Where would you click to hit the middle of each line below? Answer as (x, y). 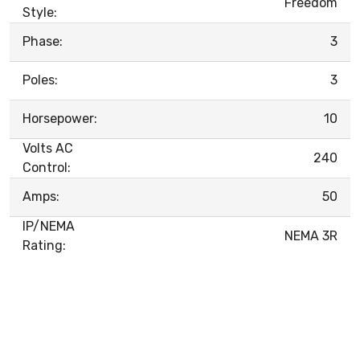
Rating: (44, 245)
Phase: (43, 41)
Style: (40, 12)
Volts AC (48, 148)
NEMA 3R (311, 235)
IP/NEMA (49, 226)
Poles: (40, 80)
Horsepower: (60, 118)
